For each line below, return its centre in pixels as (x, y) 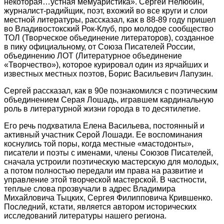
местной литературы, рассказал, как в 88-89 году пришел (110, 19)
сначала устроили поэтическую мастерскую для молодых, (111, 161)
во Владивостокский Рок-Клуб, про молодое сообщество (109, 28)
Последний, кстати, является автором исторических (100, 206)
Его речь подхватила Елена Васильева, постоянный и (104, 125)
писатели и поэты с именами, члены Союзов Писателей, (108, 152)
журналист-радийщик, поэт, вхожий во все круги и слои (106, 10)
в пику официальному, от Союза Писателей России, (99, 46)
